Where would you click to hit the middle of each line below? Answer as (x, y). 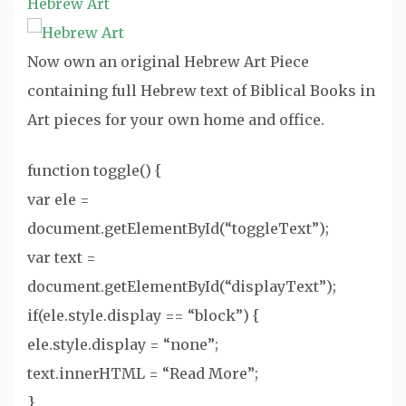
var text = (62, 257)
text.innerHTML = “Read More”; (143, 373)
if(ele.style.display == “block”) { (144, 315)
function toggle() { (95, 170)
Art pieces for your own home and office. (176, 120)
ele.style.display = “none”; (123, 344)
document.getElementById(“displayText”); (182, 286)
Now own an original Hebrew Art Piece (168, 62)
